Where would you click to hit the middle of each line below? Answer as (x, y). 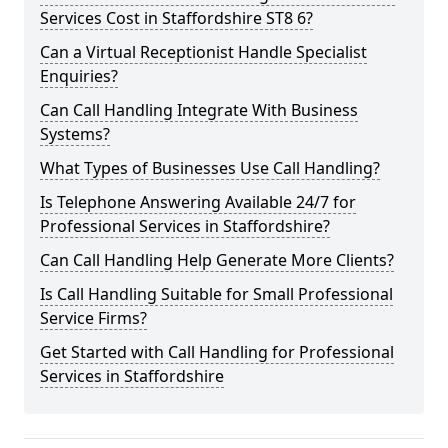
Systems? (75, 134)
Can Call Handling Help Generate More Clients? (217, 260)
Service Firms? (93, 318)
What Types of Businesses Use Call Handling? (210, 168)
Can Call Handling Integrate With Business (199, 110)
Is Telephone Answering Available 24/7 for (198, 202)
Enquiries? (79, 76)
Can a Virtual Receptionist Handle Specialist (203, 52)
